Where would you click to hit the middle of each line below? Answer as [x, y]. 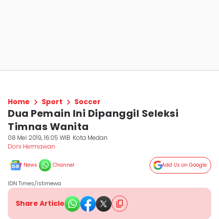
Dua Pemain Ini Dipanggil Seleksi [93, 113]
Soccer [88, 102]
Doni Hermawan [32, 146]
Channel [64, 165]
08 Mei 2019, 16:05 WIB [39, 138]
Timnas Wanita [48, 127]
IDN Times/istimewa [34, 183]
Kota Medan [90, 138]
